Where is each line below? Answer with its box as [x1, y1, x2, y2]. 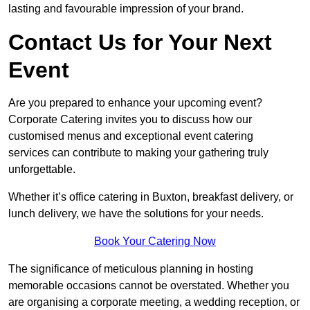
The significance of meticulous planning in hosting [8, 263, 253, 275]
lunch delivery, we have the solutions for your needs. [8, 208, 264, 220]
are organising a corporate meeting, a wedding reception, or [8, 296, 300, 309]
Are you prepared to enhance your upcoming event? [8, 97, 262, 109]
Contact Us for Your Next [8, 30, 272, 55]
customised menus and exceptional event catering [8, 130, 253, 143]
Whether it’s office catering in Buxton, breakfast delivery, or [8, 191, 293, 203]
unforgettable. [8, 163, 75, 176]
